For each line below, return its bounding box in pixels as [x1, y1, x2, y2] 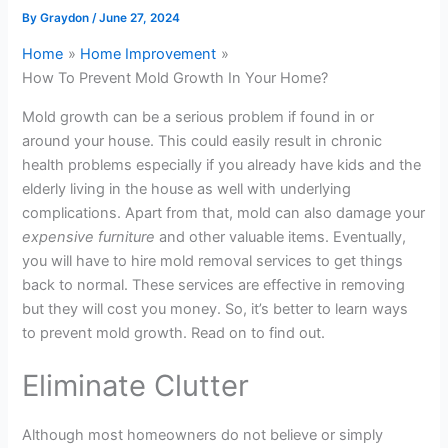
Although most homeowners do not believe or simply [22, 426, 384, 445]
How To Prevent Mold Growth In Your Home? [22, 69, 329, 88]
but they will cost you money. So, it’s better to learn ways [22, 299, 409, 318]
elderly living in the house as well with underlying [22, 179, 352, 198]
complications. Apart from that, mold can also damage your [22, 203, 426, 222]
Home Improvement [80, 45, 217, 64]
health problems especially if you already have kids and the [22, 155, 422, 174]
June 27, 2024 [99, 11, 181, 26]
